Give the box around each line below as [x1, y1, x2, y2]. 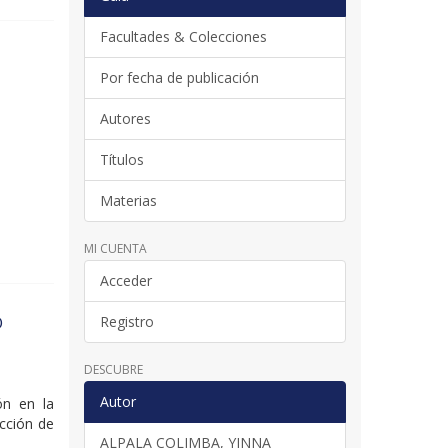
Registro [99, 311, 154, 331]
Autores [99, 108, 151, 128]
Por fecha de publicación [99, 67, 259, 87]
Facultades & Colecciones [99, 26, 267, 46]
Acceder [99, 270, 152, 290]
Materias [99, 190, 157, 210]
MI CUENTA [83, 239, 147, 257]
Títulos [99, 149, 144, 169]
